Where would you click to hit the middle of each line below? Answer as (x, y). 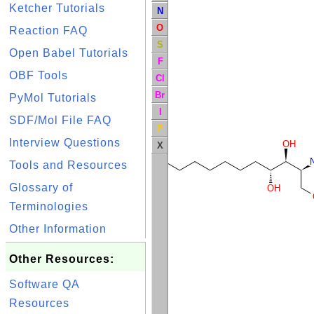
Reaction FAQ (48, 30)
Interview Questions (65, 143)
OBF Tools (39, 75)
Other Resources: (62, 259)
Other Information (58, 229)
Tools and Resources (68, 165)
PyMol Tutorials (53, 98)
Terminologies (49, 206)
